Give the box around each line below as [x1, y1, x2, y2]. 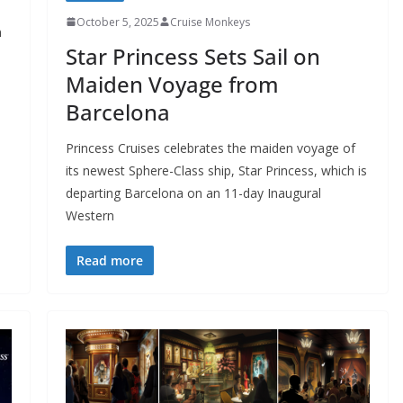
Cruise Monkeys [169, 13, 250, 30]
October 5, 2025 [76, 13, 159, 30]
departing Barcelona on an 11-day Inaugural [65, 184, 321, 201]
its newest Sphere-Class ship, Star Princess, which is [65, 161, 367, 179]
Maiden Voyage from [65, 68, 279, 99]
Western [65, 206, 114, 224]
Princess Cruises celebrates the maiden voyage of [65, 139, 355, 157]
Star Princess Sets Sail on [65, 40, 320, 71]
